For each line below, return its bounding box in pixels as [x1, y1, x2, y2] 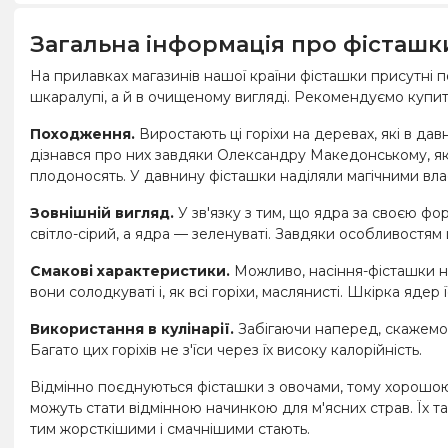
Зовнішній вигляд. [30, 203, 174, 222]
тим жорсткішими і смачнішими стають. [30, 419, 310, 438]
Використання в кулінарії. [30, 319, 234, 338]
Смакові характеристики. [30, 261, 230, 280]
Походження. [30, 124, 135, 143]
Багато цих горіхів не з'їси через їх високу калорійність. [30, 340, 422, 359]
